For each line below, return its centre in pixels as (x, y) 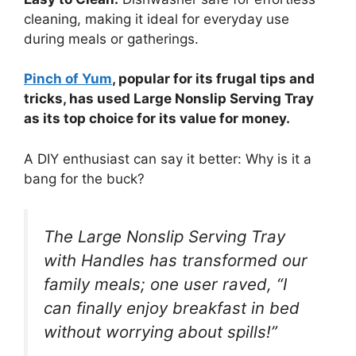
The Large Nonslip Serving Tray (164, 237)
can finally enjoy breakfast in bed (172, 308)
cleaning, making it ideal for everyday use (157, 19)
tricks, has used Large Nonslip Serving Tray (169, 99)
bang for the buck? (84, 178)
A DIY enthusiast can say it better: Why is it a (168, 159)
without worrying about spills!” (161, 332)
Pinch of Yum (68, 79)
